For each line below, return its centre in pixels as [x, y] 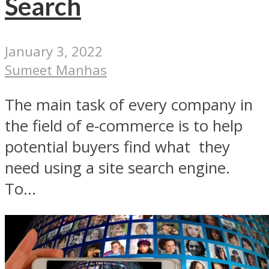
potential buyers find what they [117, 147]
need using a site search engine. [117, 168]
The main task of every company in [129, 105]
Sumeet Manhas [56, 70]
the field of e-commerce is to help [124, 126]
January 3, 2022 [54, 51]
